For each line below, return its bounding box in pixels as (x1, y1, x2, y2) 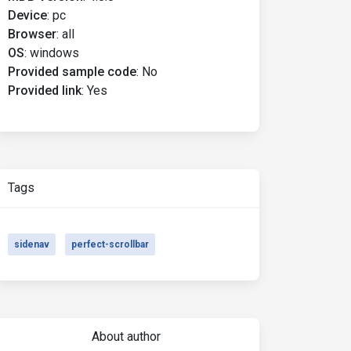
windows (30, 45, 79, 60)
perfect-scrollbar (71, 239, 149, 250)
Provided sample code (8, 64, 136, 79)
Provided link (8, 83, 81, 98)
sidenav (14, 239, 49, 250)
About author (91, 329, 161, 344)
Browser (8, 27, 56, 42)
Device (8, 8, 47, 23)
